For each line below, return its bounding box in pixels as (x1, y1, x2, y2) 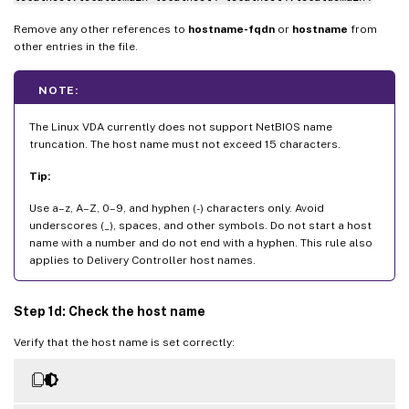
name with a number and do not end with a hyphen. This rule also (29, 236, 372, 249)
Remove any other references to (14, 22, 188, 36)
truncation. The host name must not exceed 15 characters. (29, 137, 341, 151)
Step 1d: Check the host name (14, 303, 205, 319)
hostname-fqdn (188, 22, 275, 36)
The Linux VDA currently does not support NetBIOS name (29, 120, 332, 133)
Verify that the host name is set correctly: (14, 335, 235, 349)
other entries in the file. (14, 39, 138, 53)
